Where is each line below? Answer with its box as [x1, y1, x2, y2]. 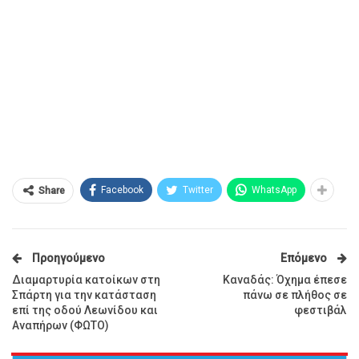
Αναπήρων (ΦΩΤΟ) [12, 318, 109, 332]
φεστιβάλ [294, 303, 347, 317]
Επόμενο [280, 251, 329, 264]
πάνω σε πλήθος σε [243, 288, 347, 301]
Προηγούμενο [30, 251, 105, 264]
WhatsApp [252, 184, 296, 196]
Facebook [101, 184, 143, 196]
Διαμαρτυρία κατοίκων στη [12, 272, 160, 286]
